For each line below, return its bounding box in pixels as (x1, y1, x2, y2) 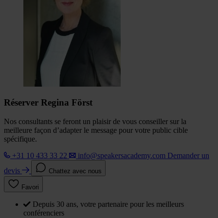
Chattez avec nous (49, 167, 102, 175)
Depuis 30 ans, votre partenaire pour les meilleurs (33, 200, 184, 209)
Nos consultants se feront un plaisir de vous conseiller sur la (4, 117, 186, 126)
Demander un (167, 151, 209, 160)
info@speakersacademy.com (78, 151, 165, 160)
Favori (21, 183, 39, 191)
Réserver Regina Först (4, 97, 92, 108)
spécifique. (4, 135, 37, 144)
